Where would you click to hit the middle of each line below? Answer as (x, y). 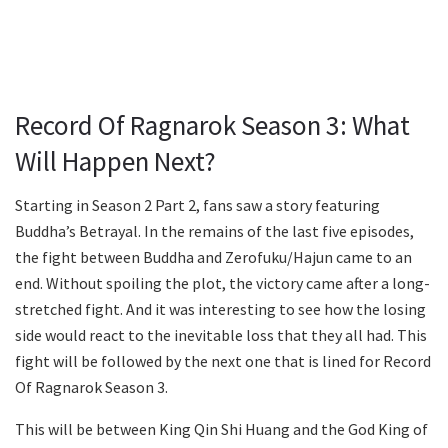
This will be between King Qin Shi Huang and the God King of (221, 429)
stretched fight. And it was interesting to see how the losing (220, 309)
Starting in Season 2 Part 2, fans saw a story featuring (197, 205)
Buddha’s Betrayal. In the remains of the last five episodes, (214, 231)
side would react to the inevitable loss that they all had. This (221, 335)
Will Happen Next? (115, 160)
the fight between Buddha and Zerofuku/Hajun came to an (213, 257)
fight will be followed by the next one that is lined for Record (223, 361)
